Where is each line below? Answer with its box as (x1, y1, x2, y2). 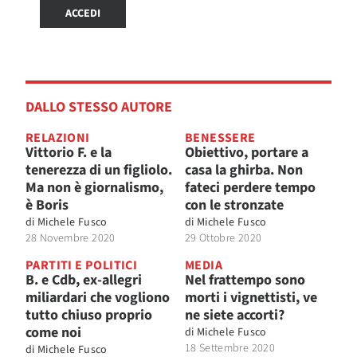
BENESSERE (185, 128, 256, 147)
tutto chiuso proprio (25, 304, 152, 325)
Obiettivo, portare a (185, 142, 308, 163)
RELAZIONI (25, 128, 90, 147)
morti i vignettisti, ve (185, 287, 317, 308)
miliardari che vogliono (25, 287, 170, 308)
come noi (25, 322, 81, 343)
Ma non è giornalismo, (25, 177, 163, 198)
